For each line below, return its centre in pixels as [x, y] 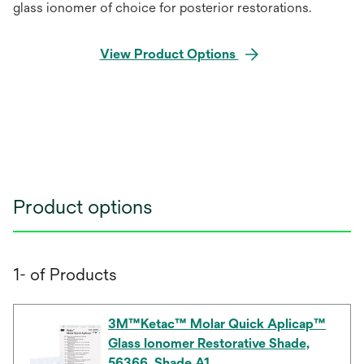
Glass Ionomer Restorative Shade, [209, 343]
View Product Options [169, 54]
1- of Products [65, 274]
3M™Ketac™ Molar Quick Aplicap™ [217, 323]
